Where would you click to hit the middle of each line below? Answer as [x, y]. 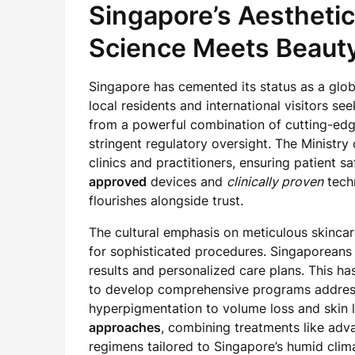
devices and [187, 181]
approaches [125, 327]
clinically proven [275, 181]
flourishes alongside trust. [166, 200]
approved [118, 181]
